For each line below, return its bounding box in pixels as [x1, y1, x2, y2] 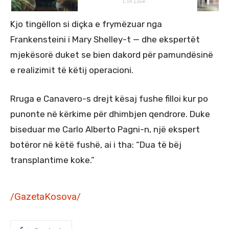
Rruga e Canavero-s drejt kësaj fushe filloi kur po [10, 93, 208, 104]
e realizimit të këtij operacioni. [10, 64, 133, 75]
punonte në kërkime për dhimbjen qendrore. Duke [10, 108, 210, 119]
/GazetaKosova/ [10, 190, 81, 202]
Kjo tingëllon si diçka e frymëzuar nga [10, 18, 162, 29]
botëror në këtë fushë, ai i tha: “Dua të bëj [10, 139, 181, 150]
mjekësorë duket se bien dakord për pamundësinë [10, 49, 213, 60]
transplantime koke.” [10, 154, 95, 165]
